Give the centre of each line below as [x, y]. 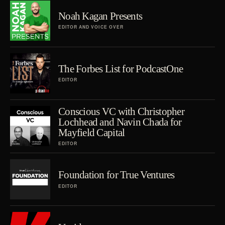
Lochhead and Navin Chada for [120, 122]
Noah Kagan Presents [100, 16]
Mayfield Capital [92, 132]
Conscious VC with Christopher [121, 111]
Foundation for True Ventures [117, 175]
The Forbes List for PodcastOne [121, 68]
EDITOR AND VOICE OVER [91, 27]
